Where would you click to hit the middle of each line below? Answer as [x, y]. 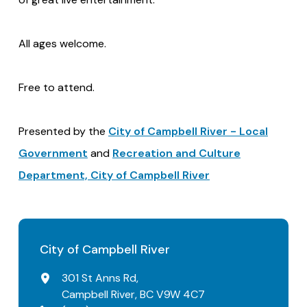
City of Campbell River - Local [188, 131]
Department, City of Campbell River [114, 175]
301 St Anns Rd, [100, 278]
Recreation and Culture [176, 153]
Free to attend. [57, 87]
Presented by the [63, 131]
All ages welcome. [62, 43]
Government [53, 153]
